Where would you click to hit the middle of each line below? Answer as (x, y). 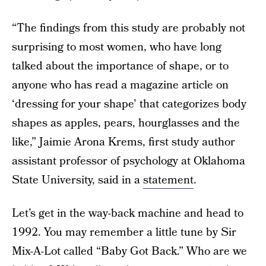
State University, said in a (77, 180)
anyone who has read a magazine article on (120, 85)
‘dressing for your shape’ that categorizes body (129, 104)
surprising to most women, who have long (117, 47)
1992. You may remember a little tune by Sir (124, 232)
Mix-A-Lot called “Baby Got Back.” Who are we (129, 251)
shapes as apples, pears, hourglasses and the (126, 123)
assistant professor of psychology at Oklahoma (129, 161)
